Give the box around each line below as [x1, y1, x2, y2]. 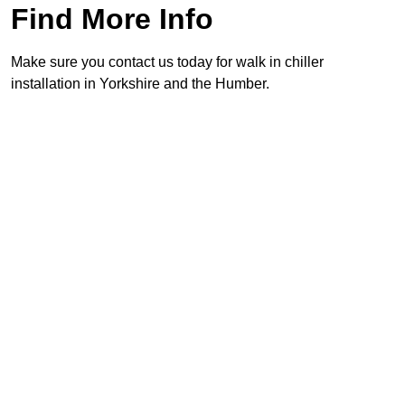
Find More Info [11, 3, 213, 36]
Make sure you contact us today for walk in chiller [11, 54, 324, 71]
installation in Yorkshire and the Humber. [11, 76, 269, 92]
